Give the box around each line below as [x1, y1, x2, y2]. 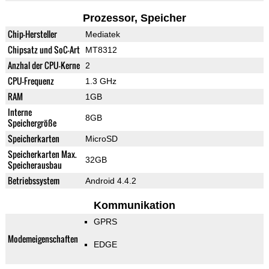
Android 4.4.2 [85, 176, 136, 186]
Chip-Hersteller [7, 28, 57, 41]
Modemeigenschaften [7, 232, 78, 246]
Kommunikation [93, 199, 175, 212]
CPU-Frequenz [7, 74, 54, 88]
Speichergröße [7, 116, 56, 130]
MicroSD [85, 134, 118, 144]
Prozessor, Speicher [82, 12, 186, 25]
